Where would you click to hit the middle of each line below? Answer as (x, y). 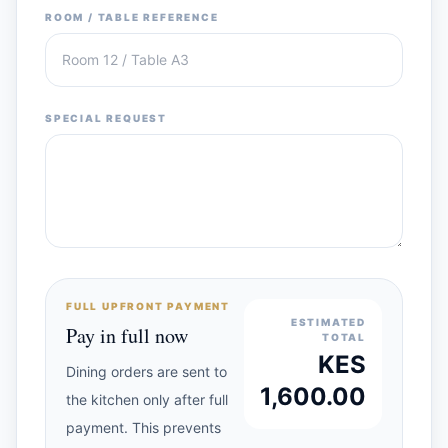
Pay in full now (127, 335)
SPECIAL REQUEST (106, 118)
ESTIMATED (328, 322)
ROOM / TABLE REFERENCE (132, 17)
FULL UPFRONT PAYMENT (148, 306)
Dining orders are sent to (146, 371)
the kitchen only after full (147, 399)
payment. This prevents (143, 427)
